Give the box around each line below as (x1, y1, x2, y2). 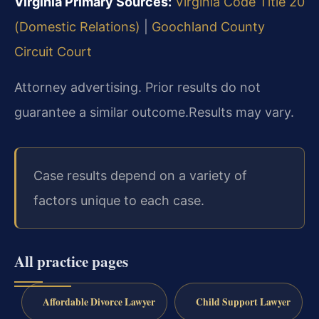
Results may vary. (189, 104, 294, 120)
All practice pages (14, 251, 128, 273)
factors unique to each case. (33, 192, 204, 208)
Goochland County (152, 19, 265, 35)
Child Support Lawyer (195, 294, 291, 309)
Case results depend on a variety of (33, 167, 247, 183)
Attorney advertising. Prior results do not (14, 79, 261, 95)
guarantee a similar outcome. (14, 104, 189, 120)
